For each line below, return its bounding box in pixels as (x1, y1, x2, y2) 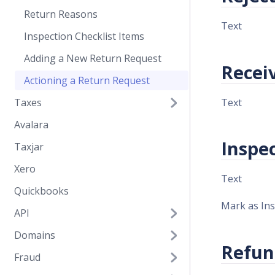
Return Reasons (24, 7, 98, 21)
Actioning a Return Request (24, 74, 150, 87)
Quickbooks (14, 184, 69, 198)
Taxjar (14, 140, 44, 153)
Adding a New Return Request (24, 52, 161, 65)
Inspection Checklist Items (24, 29, 144, 43)
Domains (14, 228, 55, 242)
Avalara (14, 118, 48, 131)
